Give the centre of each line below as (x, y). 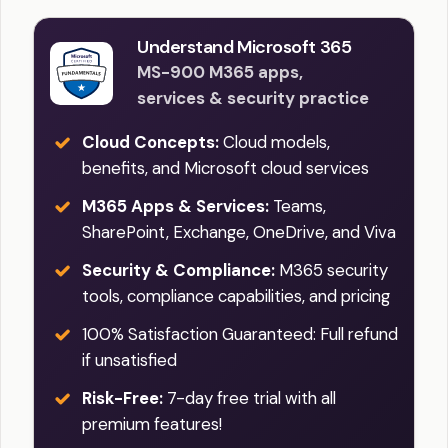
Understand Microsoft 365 (244, 46)
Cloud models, (274, 141)
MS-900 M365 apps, (220, 71)
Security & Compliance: (178, 269)
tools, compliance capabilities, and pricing (236, 295)
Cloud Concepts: (150, 141)
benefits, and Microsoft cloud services (225, 167)
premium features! (152, 423)
